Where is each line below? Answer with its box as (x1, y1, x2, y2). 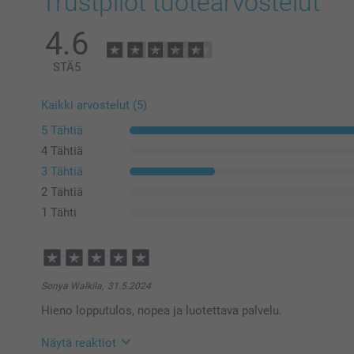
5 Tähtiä (41, 122, 83, 137)
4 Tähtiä (41, 143, 83, 158)
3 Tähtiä (41, 164, 83, 179)
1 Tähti (41, 205, 77, 220)
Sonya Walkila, (41, 280, 104, 292)
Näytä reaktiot (41, 335, 116, 350)
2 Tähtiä (41, 184, 83, 199)
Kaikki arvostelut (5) (41, 97, 147, 112)
